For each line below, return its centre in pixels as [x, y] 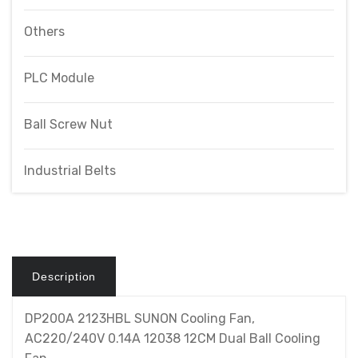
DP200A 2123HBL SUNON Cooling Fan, [140, 318]
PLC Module [59, 78]
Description [64, 276]
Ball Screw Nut [68, 124]
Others [44, 32]
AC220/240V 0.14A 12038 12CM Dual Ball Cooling [173, 338]
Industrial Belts [70, 171]
